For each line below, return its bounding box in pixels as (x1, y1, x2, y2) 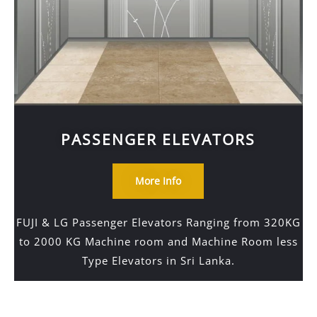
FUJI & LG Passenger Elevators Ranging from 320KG (16, 215, 301, 229)
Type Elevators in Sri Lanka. (81, 253, 235, 267)
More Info (135, 174, 182, 188)
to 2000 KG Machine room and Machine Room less (18, 234, 298, 248)
